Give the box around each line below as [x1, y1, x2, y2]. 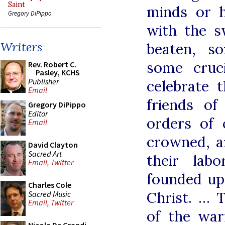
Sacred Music [28, 188, 71, 199]
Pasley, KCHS [36, 67, 80, 77]
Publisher [28, 76, 59, 86]
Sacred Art [28, 148, 62, 159]
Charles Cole [28, 180, 71, 190]
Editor [28, 108, 48, 119]
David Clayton [28, 140, 78, 150]
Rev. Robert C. [28, 59, 76, 69]
